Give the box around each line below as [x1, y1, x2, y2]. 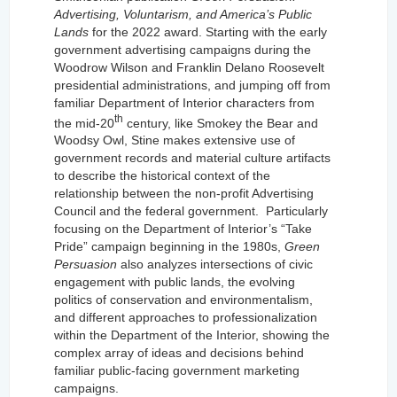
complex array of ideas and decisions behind [54, 346, 304, 361]
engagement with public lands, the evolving [54, 275, 295, 290]
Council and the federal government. [54, 204, 262, 219]
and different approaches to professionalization [54, 310, 317, 325]
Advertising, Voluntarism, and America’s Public [54, 6, 312, 21]
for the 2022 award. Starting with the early [89, 24, 327, 39]
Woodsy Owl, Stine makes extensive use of [54, 133, 295, 148]
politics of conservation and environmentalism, [54, 292, 313, 307]
